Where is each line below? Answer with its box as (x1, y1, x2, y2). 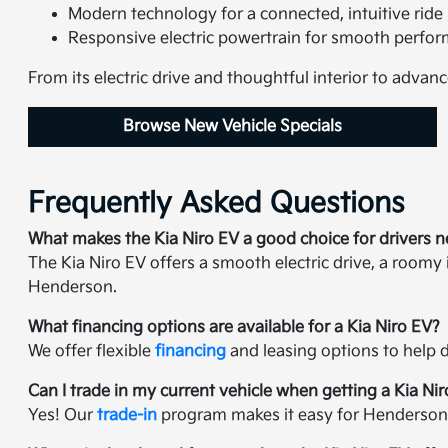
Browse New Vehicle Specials (123, 117, 343, 137)
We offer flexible (28, 342, 156, 362)
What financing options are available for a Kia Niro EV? (28, 318, 441, 338)
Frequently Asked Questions (28, 187, 406, 221)
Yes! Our (28, 406, 98, 426)
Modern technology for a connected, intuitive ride (68, 5, 444, 25)
